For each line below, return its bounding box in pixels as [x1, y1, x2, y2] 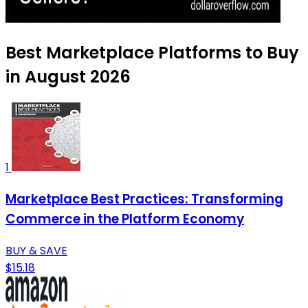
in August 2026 [5, 65, 131, 89]
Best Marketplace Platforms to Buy [5, 41, 299, 65]
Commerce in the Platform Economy [5, 210, 244, 229]
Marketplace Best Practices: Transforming [5, 190, 283, 209]
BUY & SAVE [5, 242, 67, 258]
